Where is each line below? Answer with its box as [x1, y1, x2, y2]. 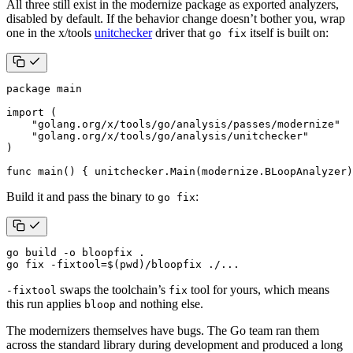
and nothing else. [116, 296, 203, 310]
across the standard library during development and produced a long [6, 337, 343, 351]
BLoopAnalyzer [265, 165, 347, 177]
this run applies [6, 296, 84, 310]
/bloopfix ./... [145, 258, 240, 270]
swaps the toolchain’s [57, 282, 169, 296]
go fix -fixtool [6, 258, 101, 270]
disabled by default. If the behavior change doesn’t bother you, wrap [6, 11, 345, 25]
